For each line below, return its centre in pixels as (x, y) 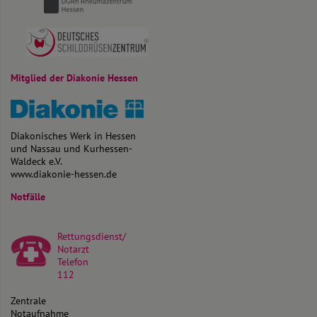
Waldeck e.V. (36, 161)
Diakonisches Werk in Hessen (73, 136)
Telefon (73, 261)
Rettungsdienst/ (92, 236)
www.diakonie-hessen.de (64, 174)
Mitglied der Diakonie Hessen (74, 77)
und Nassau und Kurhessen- (71, 148)
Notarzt (73, 249)
